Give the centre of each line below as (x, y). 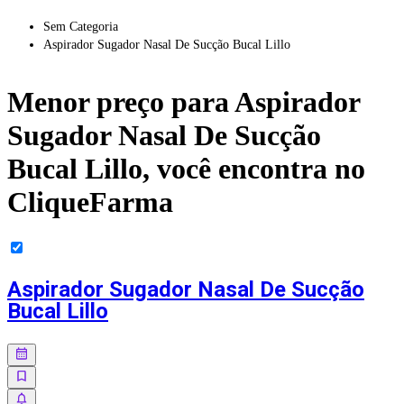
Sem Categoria (81, 26)
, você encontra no (254, 169)
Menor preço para (121, 102)
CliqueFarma (90, 202)
